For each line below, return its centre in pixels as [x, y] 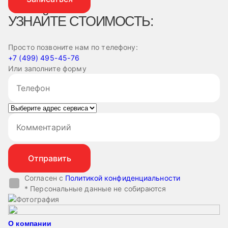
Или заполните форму [47, 68]
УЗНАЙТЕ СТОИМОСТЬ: [81, 21]
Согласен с [45, 178]
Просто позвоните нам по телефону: [73, 47]
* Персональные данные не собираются [95, 189]
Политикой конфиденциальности [123, 178]
